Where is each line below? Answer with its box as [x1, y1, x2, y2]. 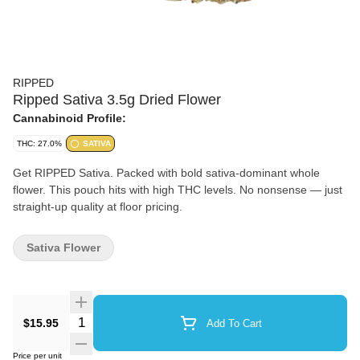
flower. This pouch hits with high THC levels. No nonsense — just [13, 183, 342, 196]
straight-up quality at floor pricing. [13, 200, 182, 213]
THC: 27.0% [17, 139, 62, 148]
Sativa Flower [27, 241, 100, 254]
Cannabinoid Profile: [13, 112, 126, 125]
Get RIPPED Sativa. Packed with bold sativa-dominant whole [13, 166, 320, 179]
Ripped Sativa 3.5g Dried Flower [13, 92, 221, 108]
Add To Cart [206, 317, 262, 329]
